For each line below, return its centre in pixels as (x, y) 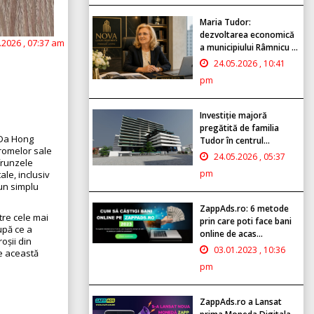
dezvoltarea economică (247, 34)
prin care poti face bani (246, 221)
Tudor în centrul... (235, 140)
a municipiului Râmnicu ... (249, 47)
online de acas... (231, 233)
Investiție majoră (233, 115)
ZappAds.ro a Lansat (241, 301)
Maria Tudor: (225, 22)
